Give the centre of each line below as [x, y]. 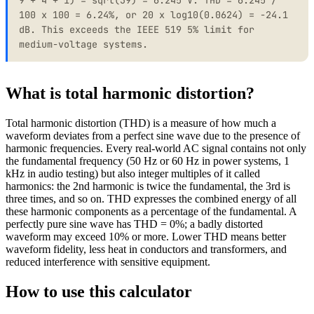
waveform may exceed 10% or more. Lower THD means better [146, 237]
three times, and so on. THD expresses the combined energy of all [151, 199]
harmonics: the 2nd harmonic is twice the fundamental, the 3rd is [148, 186]
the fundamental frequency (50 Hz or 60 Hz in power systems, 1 [148, 161]
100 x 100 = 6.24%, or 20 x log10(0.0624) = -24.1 [153, 14]
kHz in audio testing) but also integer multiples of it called [133, 174]
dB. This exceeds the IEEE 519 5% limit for [137, 29]
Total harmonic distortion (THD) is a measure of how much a [141, 123]
